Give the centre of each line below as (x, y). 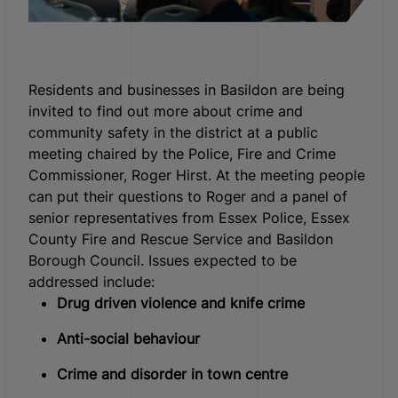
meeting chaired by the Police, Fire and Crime (182, 153)
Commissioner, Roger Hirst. (120, 175)
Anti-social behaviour (128, 338)
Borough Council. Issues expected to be (163, 260)
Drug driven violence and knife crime (181, 302)
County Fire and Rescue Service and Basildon (181, 239)
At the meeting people (288, 175)
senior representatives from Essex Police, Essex (189, 217)
